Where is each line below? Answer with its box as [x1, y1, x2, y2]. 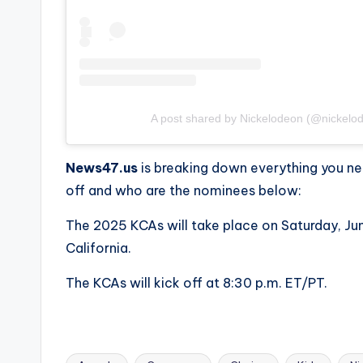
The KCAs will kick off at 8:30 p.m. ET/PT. [66, 275, 327, 292]
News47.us [66, 160, 138, 177]
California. [66, 240, 131, 257]
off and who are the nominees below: [66, 182, 301, 199]
